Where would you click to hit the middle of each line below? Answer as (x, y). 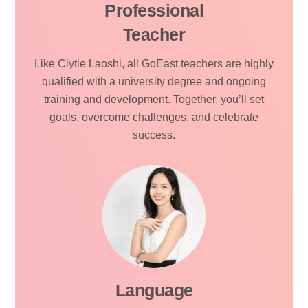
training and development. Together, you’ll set (154, 100)
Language (154, 290)
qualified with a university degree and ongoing (154, 82)
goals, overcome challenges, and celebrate (154, 118)
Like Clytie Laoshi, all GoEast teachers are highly (154, 64)
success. (154, 135)
